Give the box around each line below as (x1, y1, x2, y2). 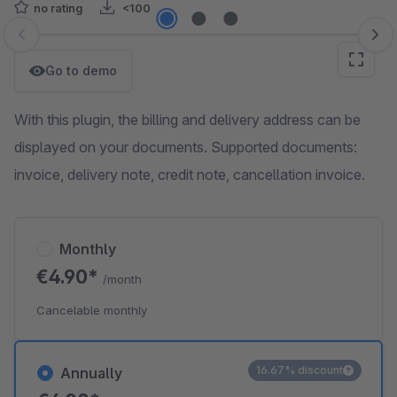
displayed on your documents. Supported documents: (14, 138, 357, 156)
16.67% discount (256, 363, 343, 377)
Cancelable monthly (36, 303, 147, 317)
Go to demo (45, 63, 117, 78)
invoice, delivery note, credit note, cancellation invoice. (14, 166, 365, 183)
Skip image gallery (13, 35, 129, 52)
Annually (60, 364, 122, 382)
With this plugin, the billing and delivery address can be (14, 111, 361, 128)
